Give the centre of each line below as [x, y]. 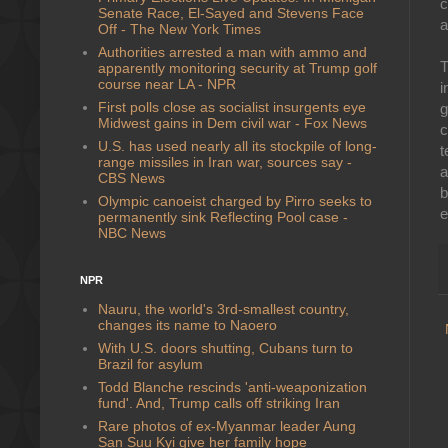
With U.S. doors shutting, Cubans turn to [225, 347]
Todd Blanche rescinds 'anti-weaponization [232, 386]
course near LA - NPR [166, 83]
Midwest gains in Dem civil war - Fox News [232, 122]
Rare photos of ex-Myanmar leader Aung [226, 425]
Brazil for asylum [150, 363]
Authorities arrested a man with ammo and [232, 51]
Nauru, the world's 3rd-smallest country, [223, 308]
